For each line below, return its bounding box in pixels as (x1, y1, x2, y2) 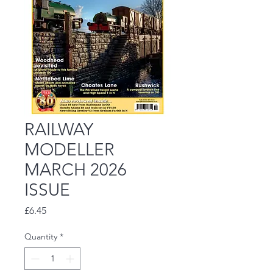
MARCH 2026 (24, 160, 127, 180)
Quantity (24, 231, 57, 243)
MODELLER (24, 140, 115, 160)
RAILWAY (24, 119, 93, 140)
